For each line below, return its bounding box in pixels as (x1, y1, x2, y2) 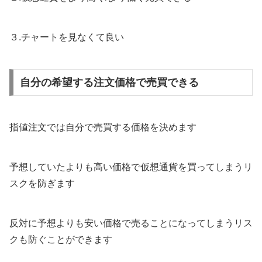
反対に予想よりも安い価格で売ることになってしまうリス (9, 218, 253, 229)
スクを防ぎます (9, 178, 75, 189)
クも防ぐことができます (9, 235, 112, 245)
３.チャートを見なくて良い (9, 32, 124, 43)
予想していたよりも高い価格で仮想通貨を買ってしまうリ (9, 162, 253, 173)
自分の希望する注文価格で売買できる (19, 77, 199, 89)
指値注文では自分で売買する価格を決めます (9, 122, 196, 133)
